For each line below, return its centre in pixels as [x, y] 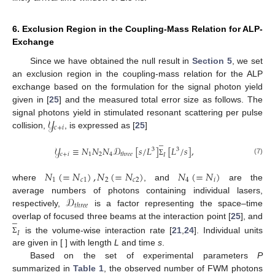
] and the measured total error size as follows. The [161, 99]
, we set [247, 60]
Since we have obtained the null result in [111, 60]
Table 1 [88, 269]
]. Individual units [228, 230]
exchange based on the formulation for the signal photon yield [137, 86]
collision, [30, 125]
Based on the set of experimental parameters [143, 256]
